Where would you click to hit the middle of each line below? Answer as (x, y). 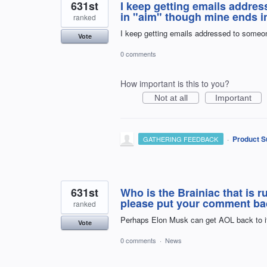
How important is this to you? (175, 84)
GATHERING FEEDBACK (181, 139)
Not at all (171, 98)
